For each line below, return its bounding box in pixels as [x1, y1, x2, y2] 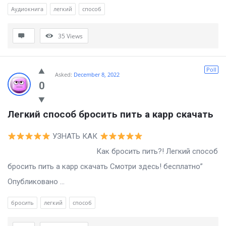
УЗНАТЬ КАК [50, 132, 100, 141]
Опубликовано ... [8, 177, 65, 187]
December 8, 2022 [74, 71, 120, 79]
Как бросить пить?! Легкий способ [8, 147, 218, 156]
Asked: [55, 71, 72, 79]
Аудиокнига [11, 5, 43, 13]
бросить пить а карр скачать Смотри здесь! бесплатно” [8, 162, 203, 172]
